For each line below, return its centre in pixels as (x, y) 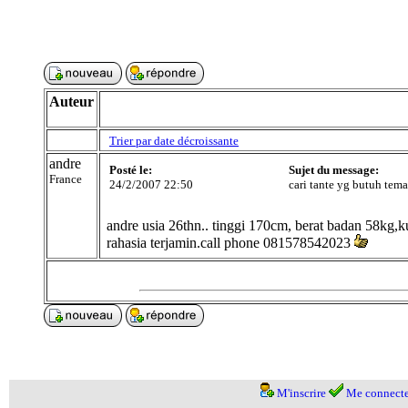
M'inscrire (301, 393)
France (66, 179)
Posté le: (131, 170)
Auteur (71, 102)
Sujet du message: (334, 170)
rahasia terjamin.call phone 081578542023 (229, 243)
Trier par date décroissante (174, 141)
